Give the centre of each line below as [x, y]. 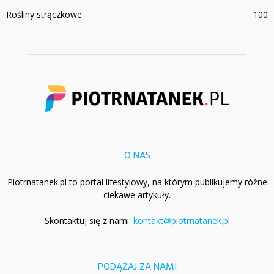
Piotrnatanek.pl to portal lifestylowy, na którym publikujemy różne [137, 182]
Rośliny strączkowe [44, 14]
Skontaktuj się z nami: [89, 220]
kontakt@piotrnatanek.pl [181, 220]
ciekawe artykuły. [137, 194]
